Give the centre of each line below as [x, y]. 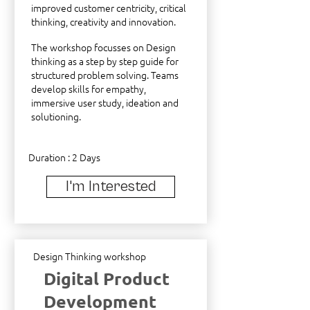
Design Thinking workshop [90, 256]
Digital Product [107, 278]
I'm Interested [111, 186]
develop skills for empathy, [89, 89]
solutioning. [56, 116]
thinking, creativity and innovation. [103, 21]
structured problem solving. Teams [105, 75]
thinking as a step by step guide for [105, 61]
